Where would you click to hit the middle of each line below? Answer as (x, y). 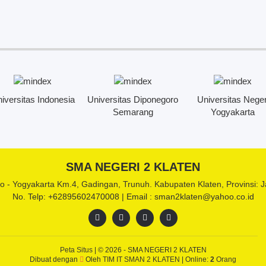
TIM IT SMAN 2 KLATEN (141, 259)
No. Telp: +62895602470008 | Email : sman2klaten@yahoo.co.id (133, 196)
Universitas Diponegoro (133, 99)
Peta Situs (77, 250)
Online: (198, 259)
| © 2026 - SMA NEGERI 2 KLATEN (150, 250)
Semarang (133, 112)
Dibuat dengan (55, 259)
